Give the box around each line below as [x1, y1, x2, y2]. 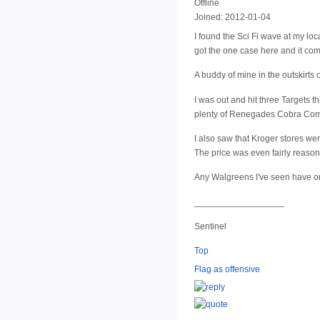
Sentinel [194, 221, 226, 232]
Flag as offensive [194, 264, 260, 275]
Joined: [194, 11, 223, 22]
